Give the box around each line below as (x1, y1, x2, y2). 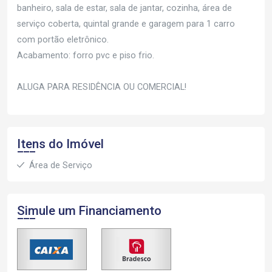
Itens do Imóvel (17, 136, 104, 151)
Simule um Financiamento (17, 203, 161, 218)
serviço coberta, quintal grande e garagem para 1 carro (17, 18, 235, 29)
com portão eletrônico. (17, 34, 109, 45)
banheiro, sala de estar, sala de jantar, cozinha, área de (17, 2, 232, 13)
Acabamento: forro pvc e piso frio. (17, 50, 154, 61)
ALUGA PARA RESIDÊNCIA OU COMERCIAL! (17, 81, 186, 92)
